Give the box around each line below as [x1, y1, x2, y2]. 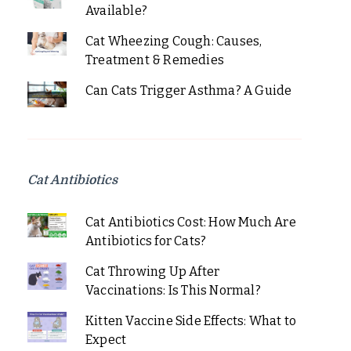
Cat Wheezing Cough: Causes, [85, 33, 262, 49]
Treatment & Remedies [85, 52, 224, 67]
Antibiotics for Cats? [85, 233, 207, 248]
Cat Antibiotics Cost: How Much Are [85, 214, 296, 230]
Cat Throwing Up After [85, 263, 220, 279]
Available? [85, 2, 147, 18]
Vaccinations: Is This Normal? [85, 282, 261, 298]
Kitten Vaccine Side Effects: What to [85, 313, 297, 328]
